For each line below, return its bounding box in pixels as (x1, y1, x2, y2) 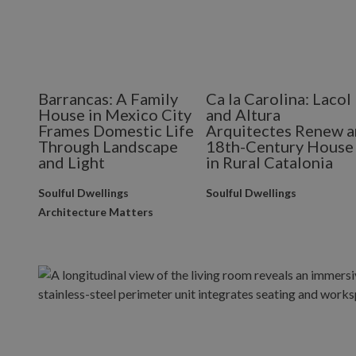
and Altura (206, 105, 281, 124)
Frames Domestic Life (38, 121, 194, 140)
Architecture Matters (38, 205, 153, 219)
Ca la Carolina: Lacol (206, 89, 352, 108)
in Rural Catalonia (206, 153, 334, 172)
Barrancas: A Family (38, 89, 178, 108)
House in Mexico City (38, 105, 192, 124)
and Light (38, 153, 105, 172)
